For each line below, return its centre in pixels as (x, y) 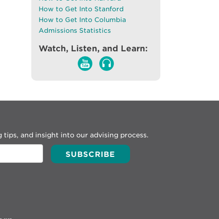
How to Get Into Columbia (82, 20)
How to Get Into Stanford (81, 9)
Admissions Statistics (75, 30)
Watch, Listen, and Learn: (93, 48)
